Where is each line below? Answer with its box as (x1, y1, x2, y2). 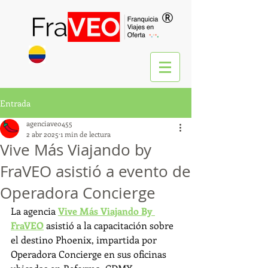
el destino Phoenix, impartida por (11, 233, 159, 246)
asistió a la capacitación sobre (44, 219, 176, 232)
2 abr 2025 (26, 129, 59, 139)
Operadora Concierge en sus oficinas (11, 248, 169, 260)
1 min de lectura (60, 129, 111, 139)
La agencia (11, 205, 58, 217)
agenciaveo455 (26, 118, 72, 128)
